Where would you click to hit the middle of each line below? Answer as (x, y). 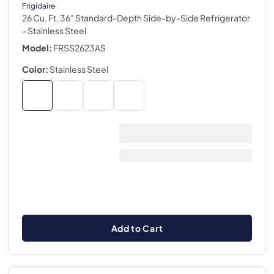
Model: (37, 48)
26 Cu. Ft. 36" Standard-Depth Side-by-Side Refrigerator (136, 18)
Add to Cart (137, 228)
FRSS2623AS (80, 48)
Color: (35, 69)
